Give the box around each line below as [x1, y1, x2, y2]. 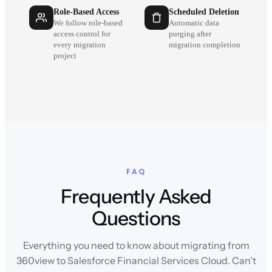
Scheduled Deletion [169, 7, 239, 17]
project [53, 52, 76, 61]
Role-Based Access [53, 7, 119, 17]
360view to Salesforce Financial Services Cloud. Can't [16, 254, 256, 267]
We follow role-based [53, 19, 123, 28]
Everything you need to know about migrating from [22, 239, 250, 252]
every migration [53, 41, 106, 50]
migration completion [169, 41, 240, 50]
